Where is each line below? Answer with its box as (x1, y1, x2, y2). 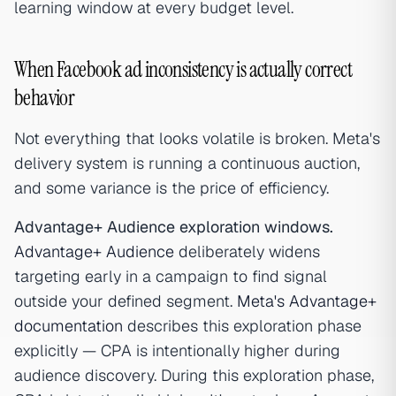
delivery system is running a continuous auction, (14, 153, 360, 173)
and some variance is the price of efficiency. (14, 178, 329, 198)
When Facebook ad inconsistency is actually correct (14, 56, 352, 83)
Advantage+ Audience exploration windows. (14, 217, 333, 237)
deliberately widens (174, 241, 320, 262)
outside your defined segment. (14, 291, 237, 311)
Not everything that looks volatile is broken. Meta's (14, 128, 380, 148)
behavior (14, 84, 75, 111)
